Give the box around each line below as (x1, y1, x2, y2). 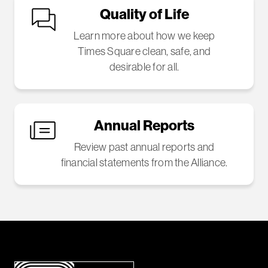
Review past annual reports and (74, 141, 215, 153)
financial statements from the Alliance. (60, 157, 228, 169)
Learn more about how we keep (73, 30, 215, 42)
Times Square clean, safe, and (77, 45, 211, 57)
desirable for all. (109, 61, 179, 73)
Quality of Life (99, 6, 189, 23)
